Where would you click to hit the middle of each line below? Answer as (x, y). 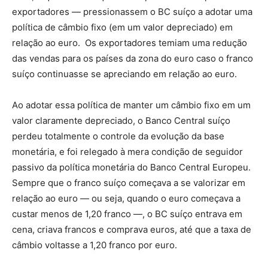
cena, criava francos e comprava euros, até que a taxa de (132, 229)
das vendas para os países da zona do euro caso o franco (133, 58)
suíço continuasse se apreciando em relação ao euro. (124, 74)
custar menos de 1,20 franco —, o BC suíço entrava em (127, 214)
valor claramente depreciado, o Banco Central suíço (121, 121)
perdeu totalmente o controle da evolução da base (118, 136)
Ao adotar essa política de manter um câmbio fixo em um (131, 105)
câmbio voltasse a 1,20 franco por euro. (95, 245)
